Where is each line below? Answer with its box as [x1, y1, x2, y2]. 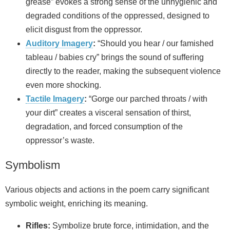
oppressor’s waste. [26, 136, 94, 145]
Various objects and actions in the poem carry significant [5, 185, 209, 195]
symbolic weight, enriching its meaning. [5, 199, 148, 208]
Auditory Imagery [26, 39, 93, 48]
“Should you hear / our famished [95, 39, 214, 48]
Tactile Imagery [26, 94, 84, 104]
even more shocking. [26, 81, 101, 90]
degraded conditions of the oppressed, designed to [26, 11, 209, 21]
